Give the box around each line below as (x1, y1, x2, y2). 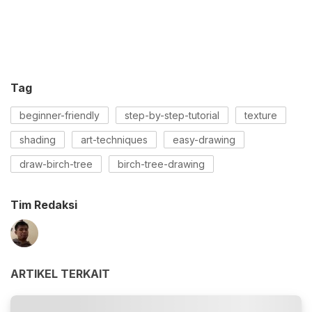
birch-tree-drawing (118, 158, 205, 171)
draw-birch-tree (19, 158, 93, 171)
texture (244, 109, 277, 122)
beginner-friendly (19, 109, 100, 122)
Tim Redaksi (10, 198, 77, 212)
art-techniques (81, 134, 148, 146)
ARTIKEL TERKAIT (10, 267, 110, 281)
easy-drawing (173, 134, 235, 146)
